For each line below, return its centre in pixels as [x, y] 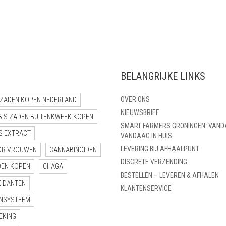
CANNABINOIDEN [73, 150]
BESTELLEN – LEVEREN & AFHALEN [170, 175]
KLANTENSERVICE [146, 188]
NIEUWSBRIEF [140, 112]
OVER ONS [135, 99]
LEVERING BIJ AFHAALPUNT [160, 149]
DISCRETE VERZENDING [154, 162]
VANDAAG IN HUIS [146, 135]
